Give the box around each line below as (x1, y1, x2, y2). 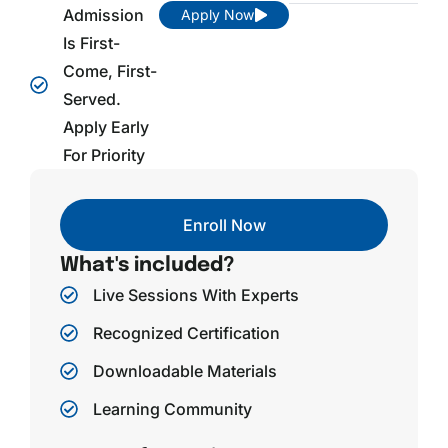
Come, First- (62, 61, 157, 82)
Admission (62, 5, 144, 26)
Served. (62, 89, 121, 110)
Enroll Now (182, 215, 266, 236)
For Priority (62, 145, 145, 166)
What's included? (60, 255, 235, 277)
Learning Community (92, 399, 252, 420)
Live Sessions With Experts (92, 285, 299, 306)
